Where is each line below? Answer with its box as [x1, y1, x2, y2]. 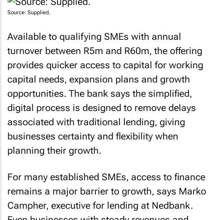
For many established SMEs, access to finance [7, 171, 205, 183]
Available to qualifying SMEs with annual [7, 30, 181, 42]
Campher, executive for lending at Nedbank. [7, 200, 193, 211]
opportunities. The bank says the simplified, [7, 87, 192, 99]
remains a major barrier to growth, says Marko [7, 186, 206, 197]
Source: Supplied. [7, 9, 50, 16]
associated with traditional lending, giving [7, 116, 185, 128]
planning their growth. [7, 144, 101, 156]
